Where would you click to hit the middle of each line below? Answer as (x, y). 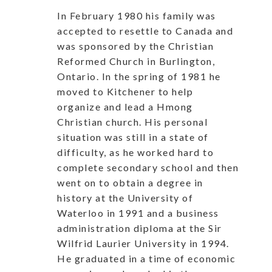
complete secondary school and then (148, 167)
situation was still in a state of (133, 137)
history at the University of (125, 197)
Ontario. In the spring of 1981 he (139, 76)
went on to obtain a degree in (130, 182)
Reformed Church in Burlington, (136, 61)
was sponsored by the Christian (135, 46)
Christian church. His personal (132, 121)
